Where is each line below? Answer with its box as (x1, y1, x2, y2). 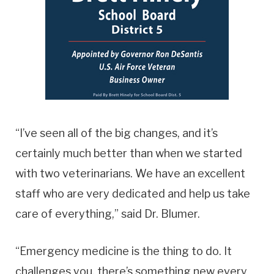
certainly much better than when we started (15, 147, 242, 160)
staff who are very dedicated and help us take (15, 187, 250, 201)
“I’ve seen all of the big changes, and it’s (15, 127, 218, 140)
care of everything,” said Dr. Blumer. (15, 207, 200, 221)
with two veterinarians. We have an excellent (15, 167, 245, 180)
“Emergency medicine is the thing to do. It (15, 244, 232, 257)
